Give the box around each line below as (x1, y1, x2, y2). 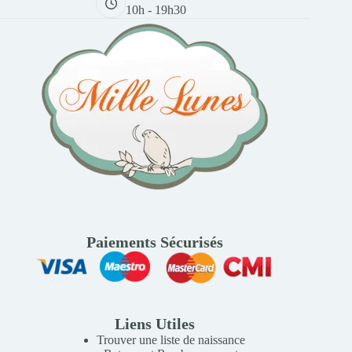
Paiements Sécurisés (86, 233, 224, 251)
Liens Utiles (115, 315, 196, 332)
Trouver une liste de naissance (96, 333, 245, 346)
